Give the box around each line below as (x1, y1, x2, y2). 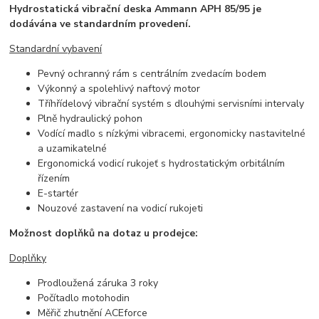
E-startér (38, 186, 79, 200)
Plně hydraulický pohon (38, 111, 143, 125)
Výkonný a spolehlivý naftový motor (38, 81, 201, 95)
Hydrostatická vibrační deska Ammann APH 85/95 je (9, 1, 262, 16)
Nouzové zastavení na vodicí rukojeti (38, 201, 204, 215)
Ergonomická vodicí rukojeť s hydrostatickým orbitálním (38, 156, 286, 170)
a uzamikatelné (38, 141, 108, 155)
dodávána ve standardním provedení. (9, 16, 192, 31)
